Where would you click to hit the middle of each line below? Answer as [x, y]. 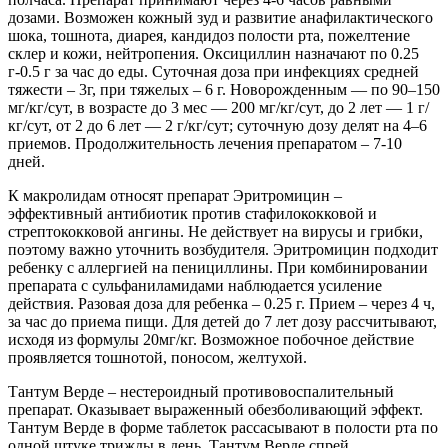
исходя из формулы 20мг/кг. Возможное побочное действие [211, 340]
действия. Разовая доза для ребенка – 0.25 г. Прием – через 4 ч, [221, 304]
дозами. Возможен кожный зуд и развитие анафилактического [220, 18]
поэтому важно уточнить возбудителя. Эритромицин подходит [223, 250]
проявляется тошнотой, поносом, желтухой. [157, 358]
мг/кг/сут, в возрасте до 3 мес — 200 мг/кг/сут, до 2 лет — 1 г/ [218, 108]
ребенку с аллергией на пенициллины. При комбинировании [218, 268]
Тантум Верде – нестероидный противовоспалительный [201, 392]
